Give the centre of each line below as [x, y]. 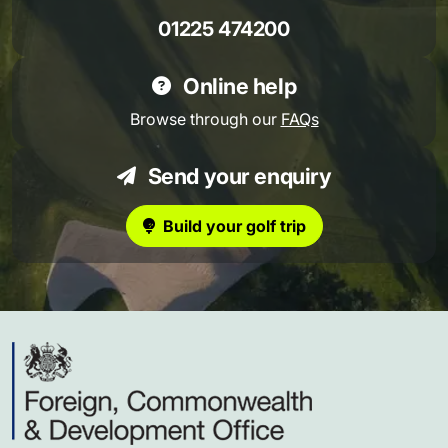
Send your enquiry [237, 175]
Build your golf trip [234, 225]
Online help [237, 85]
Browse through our [205, 118]
